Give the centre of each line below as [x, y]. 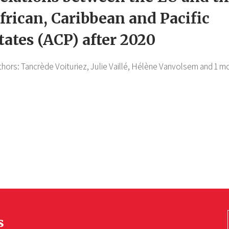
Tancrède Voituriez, [55, 67]
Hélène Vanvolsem [165, 67]
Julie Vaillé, [110, 67]
